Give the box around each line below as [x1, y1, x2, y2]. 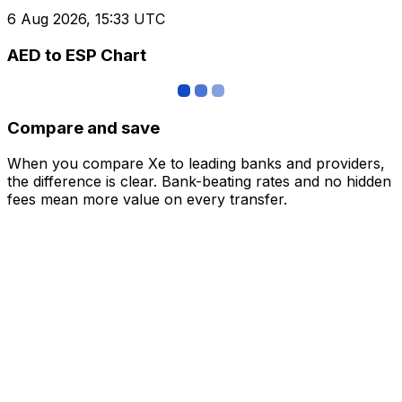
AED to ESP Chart [7, 45, 146, 66]
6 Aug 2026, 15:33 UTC [7, 10, 165, 29]
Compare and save [7, 117, 160, 138]
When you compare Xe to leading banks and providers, [7, 154, 385, 173]
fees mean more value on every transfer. [7, 190, 287, 209]
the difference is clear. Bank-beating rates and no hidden [7, 172, 391, 191]
